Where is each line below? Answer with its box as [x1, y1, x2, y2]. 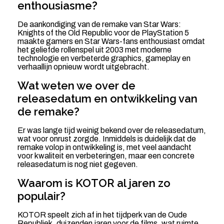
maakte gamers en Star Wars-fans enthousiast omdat [17, 37, 205, 46]
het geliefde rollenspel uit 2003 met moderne [17, 45, 171, 54]
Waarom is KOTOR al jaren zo [17, 176, 170, 190]
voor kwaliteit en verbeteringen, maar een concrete [17, 151, 194, 160]
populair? [17, 189, 65, 203]
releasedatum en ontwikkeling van [17, 92, 197, 105]
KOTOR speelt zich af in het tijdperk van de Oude [17, 210, 187, 219]
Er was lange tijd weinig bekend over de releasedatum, [17, 126, 206, 135]
